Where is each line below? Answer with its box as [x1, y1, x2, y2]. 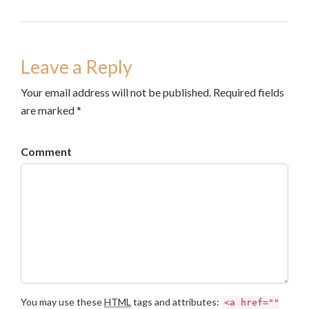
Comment [21, 145, 72, 158]
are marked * [21, 103, 81, 117]
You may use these [21, 296, 104, 308]
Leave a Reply [21, 55, 132, 78]
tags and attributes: [131, 296, 221, 308]
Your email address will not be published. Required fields [21, 86, 284, 99]
